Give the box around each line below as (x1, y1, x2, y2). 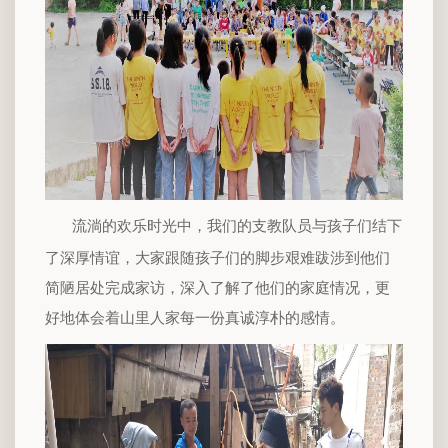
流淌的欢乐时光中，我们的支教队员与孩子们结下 (72, 217, 402, 234)
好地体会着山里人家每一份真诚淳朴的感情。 (45, 309, 345, 326)
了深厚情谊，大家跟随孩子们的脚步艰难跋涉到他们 (45, 249, 390, 266)
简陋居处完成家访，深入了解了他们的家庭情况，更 (45, 279, 390, 296)
